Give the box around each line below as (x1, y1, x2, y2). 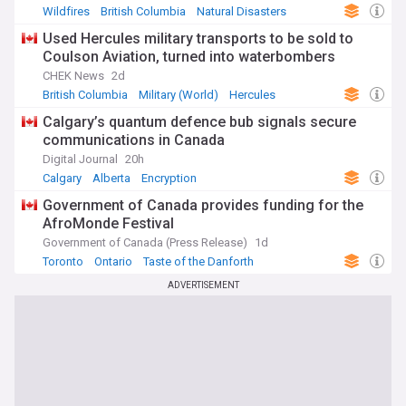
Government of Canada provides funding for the (43, 197, 363, 214)
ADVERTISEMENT (167, 280, 239, 290)
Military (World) (139, 88, 218, 101)
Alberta (92, 171, 130, 185)
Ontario (94, 255, 132, 268)
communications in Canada (43, 131, 225, 149)
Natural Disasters (197, 5, 286, 18)
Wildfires (43, 5, 90, 18)
